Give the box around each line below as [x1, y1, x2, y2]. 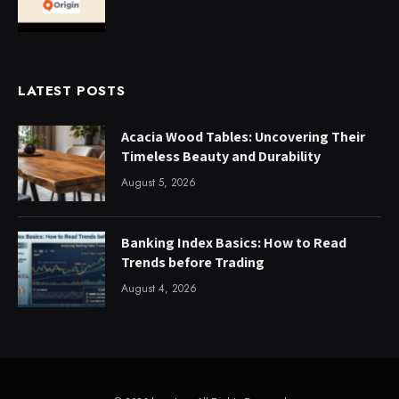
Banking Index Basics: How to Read [121, 233, 346, 253]
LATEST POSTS [18, 80, 126, 101]
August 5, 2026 [121, 174, 196, 191]
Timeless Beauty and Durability [121, 146, 321, 166]
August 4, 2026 [121, 281, 197, 297]
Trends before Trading [121, 253, 265, 273]
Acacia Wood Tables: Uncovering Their [121, 126, 365, 146]
